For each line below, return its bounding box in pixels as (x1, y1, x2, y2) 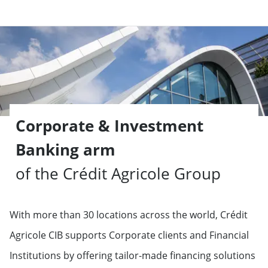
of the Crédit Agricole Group (16, 163, 221, 184)
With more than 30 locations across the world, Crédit (10, 208, 248, 221)
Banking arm (16, 139, 115, 160)
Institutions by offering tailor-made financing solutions (10, 249, 255, 262)
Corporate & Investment (16, 115, 203, 136)
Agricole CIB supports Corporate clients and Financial (10, 229, 249, 242)
